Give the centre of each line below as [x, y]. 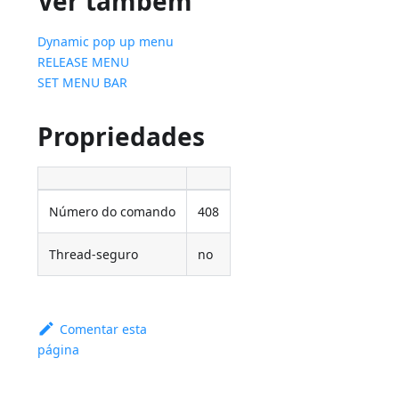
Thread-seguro [94, 255]
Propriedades [122, 137]
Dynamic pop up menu [106, 42]
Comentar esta [103, 330]
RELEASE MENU [84, 62]
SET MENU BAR [83, 83]
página [59, 350]
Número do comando [113, 212]
